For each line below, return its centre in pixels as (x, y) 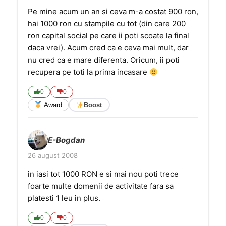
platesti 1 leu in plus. (64, 198)
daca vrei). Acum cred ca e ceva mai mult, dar (108, 48)
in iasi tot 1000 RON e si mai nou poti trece (103, 174)
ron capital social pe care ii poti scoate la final (108, 36)
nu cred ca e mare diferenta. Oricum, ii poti (104, 60)
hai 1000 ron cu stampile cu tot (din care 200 (107, 23)
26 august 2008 (53, 155)
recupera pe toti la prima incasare (89, 72)
